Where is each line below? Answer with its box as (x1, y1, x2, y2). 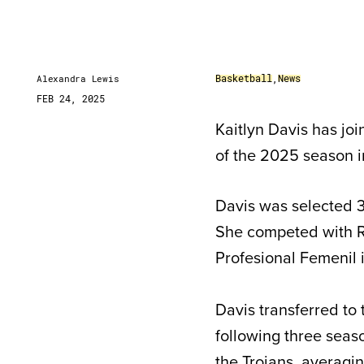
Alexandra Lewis (37, 72, 119, 84)
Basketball (215, 71, 272, 84)
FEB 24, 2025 (37, 92, 105, 105)
